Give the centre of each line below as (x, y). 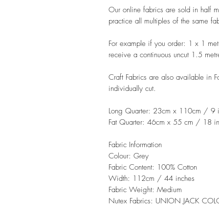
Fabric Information (135, 144)
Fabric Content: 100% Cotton (153, 167)
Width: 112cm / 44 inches (152, 178)
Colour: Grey (129, 156)
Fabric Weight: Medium (145, 189)
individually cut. (132, 88)
